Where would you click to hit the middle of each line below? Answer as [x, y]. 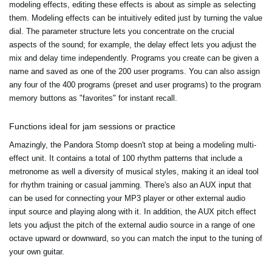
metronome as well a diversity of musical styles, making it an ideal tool [134, 172]
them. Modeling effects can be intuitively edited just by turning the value [136, 18]
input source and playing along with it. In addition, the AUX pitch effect [133, 212]
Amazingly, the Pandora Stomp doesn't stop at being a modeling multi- [133, 145]
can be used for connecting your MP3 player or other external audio [127, 199]
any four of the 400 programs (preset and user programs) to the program [135, 85]
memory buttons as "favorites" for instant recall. [93, 98]
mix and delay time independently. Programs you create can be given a [134, 58]
